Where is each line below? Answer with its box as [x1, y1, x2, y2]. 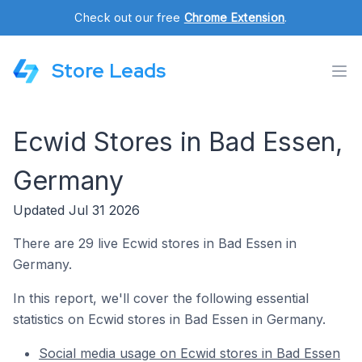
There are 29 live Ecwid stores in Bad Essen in [13, 235, 297, 251]
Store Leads [52, 58, 166, 83]
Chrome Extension [183, 11, 285, 24]
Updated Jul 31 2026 [13, 202, 140, 218]
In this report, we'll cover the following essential [13, 290, 309, 306]
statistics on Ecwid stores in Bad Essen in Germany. [13, 311, 326, 327]
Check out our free [74, 11, 184, 24]
